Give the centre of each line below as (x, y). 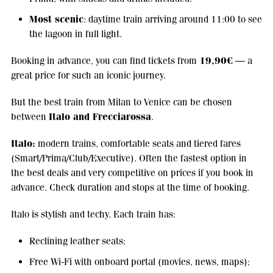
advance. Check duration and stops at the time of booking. (130, 188)
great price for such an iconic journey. (88, 76)
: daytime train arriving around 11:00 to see (172, 19)
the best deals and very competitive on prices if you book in (132, 173)
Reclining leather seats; (77, 241)
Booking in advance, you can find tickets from (105, 61)
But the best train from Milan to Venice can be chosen (121, 102)
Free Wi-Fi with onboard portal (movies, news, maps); (139, 262)
